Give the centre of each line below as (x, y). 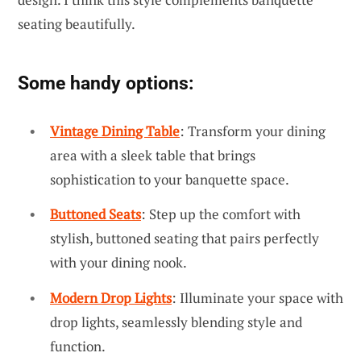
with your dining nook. (118, 263)
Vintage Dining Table (115, 131)
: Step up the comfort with (221, 214)
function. (78, 346)
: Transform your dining (253, 131)
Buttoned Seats (95, 214)
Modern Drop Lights (111, 297)
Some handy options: (106, 83)
